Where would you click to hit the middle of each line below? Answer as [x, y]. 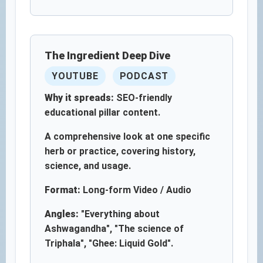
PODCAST [144, 76]
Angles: [62, 214]
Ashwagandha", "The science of [114, 229]
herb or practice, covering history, [120, 151]
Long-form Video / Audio [136, 190]
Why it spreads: [79, 98]
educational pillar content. [102, 112]
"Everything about [119, 214]
